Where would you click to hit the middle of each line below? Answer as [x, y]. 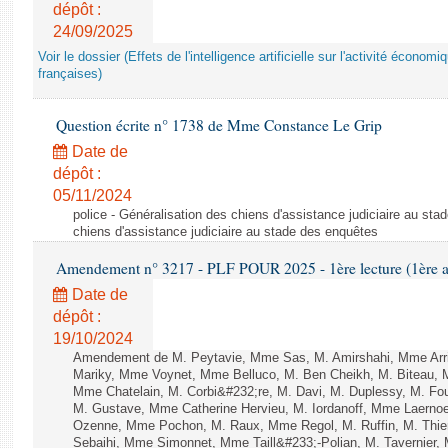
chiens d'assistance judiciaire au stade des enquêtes [225, 232]
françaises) [70, 74]
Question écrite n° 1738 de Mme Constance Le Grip [217, 125]
